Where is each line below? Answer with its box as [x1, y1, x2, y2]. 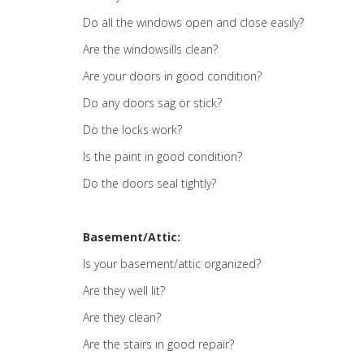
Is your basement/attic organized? [83, 256, 261, 271]
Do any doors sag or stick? [83, 95, 222, 110]
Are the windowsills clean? [83, 41, 218, 57]
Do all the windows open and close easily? [83, 15, 304, 30]
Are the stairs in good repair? [83, 336, 234, 352]
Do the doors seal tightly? [83, 175, 216, 191]
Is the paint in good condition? [83, 149, 242, 164]
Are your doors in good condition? [83, 68, 262, 84]
